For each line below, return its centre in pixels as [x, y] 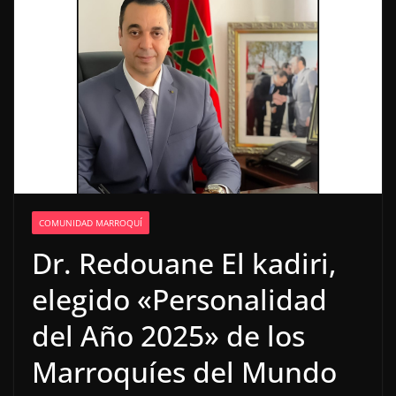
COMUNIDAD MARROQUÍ [91, 223]
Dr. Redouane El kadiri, [184, 263]
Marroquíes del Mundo [184, 372]
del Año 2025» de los [168, 336]
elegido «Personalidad [179, 300]
